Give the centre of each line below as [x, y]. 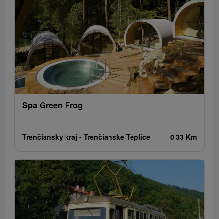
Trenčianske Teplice [117, 137]
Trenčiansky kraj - [53, 137]
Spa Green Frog [53, 105]
